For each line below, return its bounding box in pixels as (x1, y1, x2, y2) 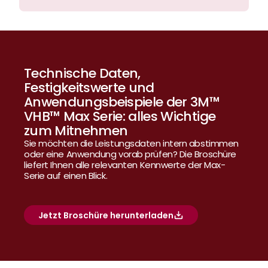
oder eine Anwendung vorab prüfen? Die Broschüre (24, 148, 236, 160)
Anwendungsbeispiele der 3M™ (24, 93, 220, 111)
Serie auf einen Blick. (24, 169, 108, 182)
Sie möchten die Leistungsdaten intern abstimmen (24, 137, 239, 150)
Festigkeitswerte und (24, 78, 154, 97)
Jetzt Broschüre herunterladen (38, 209, 173, 221)
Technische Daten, (24, 64, 141, 83)
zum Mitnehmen (24, 121, 128, 140)
